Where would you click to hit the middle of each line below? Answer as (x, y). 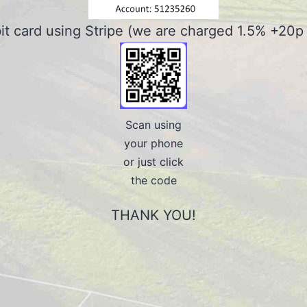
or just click (153, 161)
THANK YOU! (153, 215)
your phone (153, 143)
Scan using (153, 124)
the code (153, 180)
